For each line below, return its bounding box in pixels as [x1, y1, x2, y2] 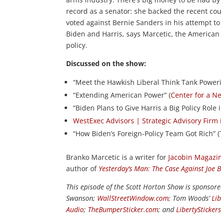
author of [66, 163, 99, 173]
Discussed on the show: [66, 58, 147, 68]
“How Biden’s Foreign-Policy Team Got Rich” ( [73, 128, 220, 138]
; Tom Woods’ [169, 193, 212, 203]
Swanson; [66, 193, 98, 203]
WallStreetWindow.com [97, 193, 169, 203]
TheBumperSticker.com [88, 204, 159, 214]
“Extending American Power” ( [73, 90, 171, 100]
